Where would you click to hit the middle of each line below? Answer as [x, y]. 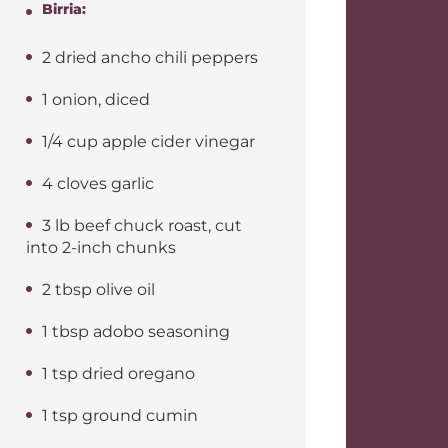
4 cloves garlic [98, 183]
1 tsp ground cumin [120, 415]
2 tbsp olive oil [98, 289]
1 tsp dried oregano [118, 373]
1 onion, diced [96, 99]
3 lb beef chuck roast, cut [142, 225]
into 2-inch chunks [101, 247]
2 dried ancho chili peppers [150, 57]
